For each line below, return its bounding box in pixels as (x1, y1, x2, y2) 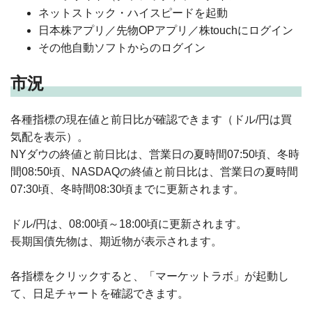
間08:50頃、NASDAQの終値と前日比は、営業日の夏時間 (10, 165, 298, 178)
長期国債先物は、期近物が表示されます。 (10, 235, 222, 247)
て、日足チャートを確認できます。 (10, 287, 189, 299)
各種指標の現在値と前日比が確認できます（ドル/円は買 (10, 113, 292, 125)
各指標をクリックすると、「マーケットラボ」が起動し (10, 270, 289, 282)
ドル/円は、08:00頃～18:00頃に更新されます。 (10, 217, 247, 230)
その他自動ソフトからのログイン (38, 41, 205, 54)
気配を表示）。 (10, 130, 88, 143)
